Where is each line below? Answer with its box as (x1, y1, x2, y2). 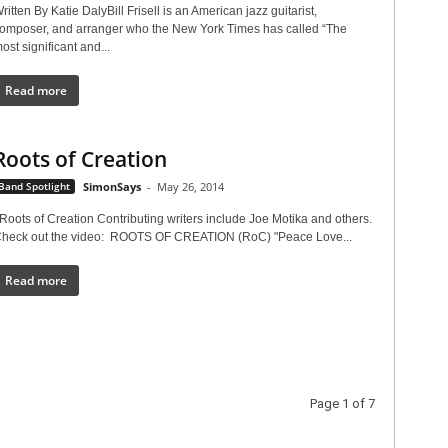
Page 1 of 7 (309, 396, 375, 412)
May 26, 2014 (156, 179, 224, 195)
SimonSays (82, 179, 141, 195)
